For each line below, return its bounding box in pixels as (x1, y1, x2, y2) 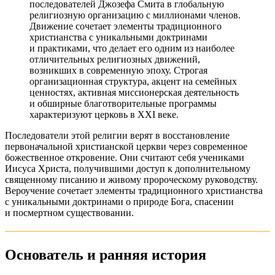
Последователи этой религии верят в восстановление (5, 130, 230, 141)
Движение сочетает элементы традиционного (29, 20, 222, 31)
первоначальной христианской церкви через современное (5, 141, 247, 152)
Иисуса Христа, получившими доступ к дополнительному (5, 163, 250, 174)
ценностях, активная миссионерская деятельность (29, 87, 239, 98)
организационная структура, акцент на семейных (29, 76, 237, 87)
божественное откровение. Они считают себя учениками (5, 152, 244, 163)
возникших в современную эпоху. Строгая (29, 64, 207, 76)
